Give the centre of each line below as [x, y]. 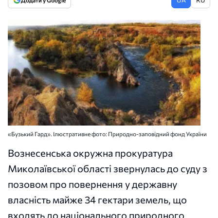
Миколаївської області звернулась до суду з [108, 168]
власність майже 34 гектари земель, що [97, 199]
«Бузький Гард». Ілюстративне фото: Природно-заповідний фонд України [107, 134]
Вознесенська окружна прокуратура [90, 153]
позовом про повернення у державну [92, 184]
